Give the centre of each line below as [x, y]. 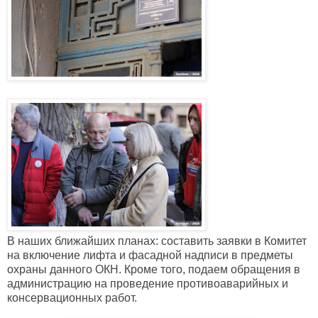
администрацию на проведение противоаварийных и [148, 284]
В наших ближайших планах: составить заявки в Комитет [157, 241]
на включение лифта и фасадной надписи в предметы [150, 256]
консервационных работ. [72, 298]
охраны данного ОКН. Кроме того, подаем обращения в [154, 270]
